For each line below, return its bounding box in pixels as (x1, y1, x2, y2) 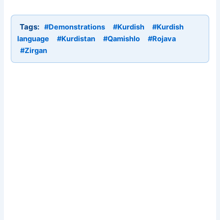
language (17, 34, 50, 44)
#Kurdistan (57, 34, 96, 44)
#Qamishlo (103, 34, 140, 44)
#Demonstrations (44, 23, 106, 32)
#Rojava (148, 34, 176, 44)
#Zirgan (20, 46, 48, 55)
